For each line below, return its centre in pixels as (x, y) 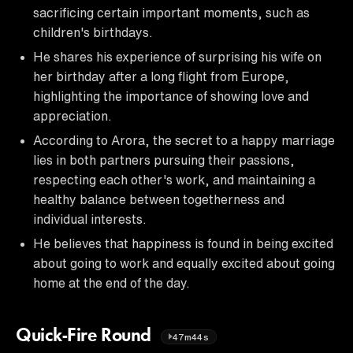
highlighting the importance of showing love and (171, 96)
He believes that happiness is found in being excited (183, 243)
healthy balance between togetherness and (159, 199)
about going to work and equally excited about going (184, 263)
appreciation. (72, 115)
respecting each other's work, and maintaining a (174, 179)
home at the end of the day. (111, 282)
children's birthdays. (93, 32)
